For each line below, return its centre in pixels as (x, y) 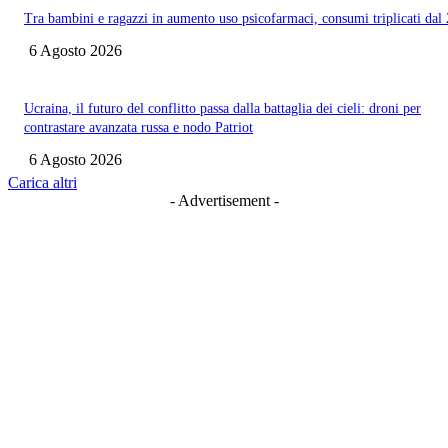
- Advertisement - (224, 201)
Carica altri (42, 183)
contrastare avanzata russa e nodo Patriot (138, 128)
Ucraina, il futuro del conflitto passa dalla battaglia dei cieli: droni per (222, 109)
